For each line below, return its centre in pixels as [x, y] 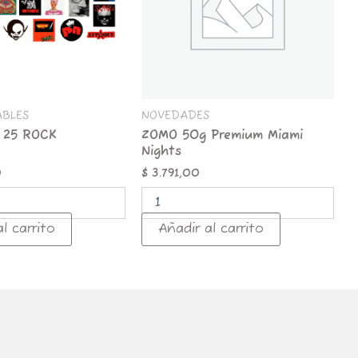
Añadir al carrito [211, 229]
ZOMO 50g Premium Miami [223, 136]
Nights [162, 152]
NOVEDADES [176, 116]
